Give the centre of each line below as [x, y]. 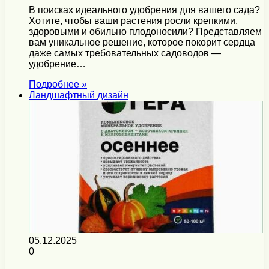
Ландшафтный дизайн [79, 95]
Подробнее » [58, 85]
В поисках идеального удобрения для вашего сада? [144, 10]
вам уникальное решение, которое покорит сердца [142, 43]
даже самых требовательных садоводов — [125, 53]
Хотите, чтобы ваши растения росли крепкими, [133, 21]
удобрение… [57, 64]
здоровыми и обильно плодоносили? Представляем [145, 32]
